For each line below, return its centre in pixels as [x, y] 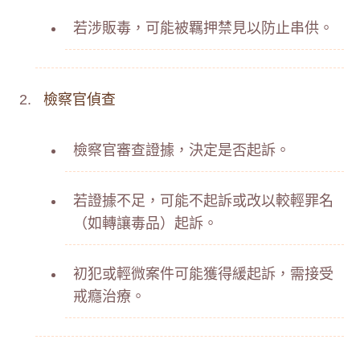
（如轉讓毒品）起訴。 [145, 223]
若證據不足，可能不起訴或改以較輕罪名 [203, 201]
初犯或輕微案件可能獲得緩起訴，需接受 [203, 274]
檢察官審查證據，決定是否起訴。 [182, 150]
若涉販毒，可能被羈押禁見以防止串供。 [203, 28]
